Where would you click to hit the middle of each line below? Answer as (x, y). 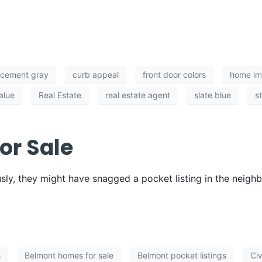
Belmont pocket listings (182, 256)
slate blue (213, 95)
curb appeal (96, 75)
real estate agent (138, 95)
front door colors (174, 75)
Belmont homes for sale (69, 256)
